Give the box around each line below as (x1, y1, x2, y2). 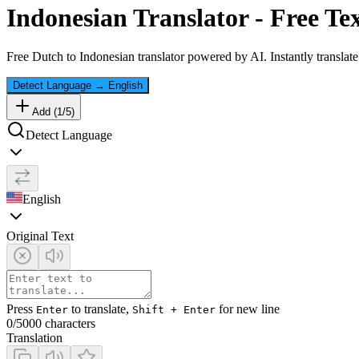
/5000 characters (13, 317, 95, 331)
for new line (216, 302, 280, 317)
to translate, (68, 302, 132, 317)
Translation (6, 331, 63, 345)
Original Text (6, 229, 74, 244)
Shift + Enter (132, 304, 216, 317)
